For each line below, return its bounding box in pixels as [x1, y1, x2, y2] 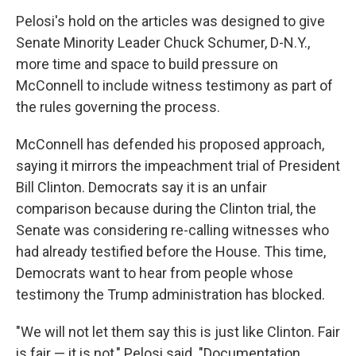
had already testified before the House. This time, [16, 243, 326, 260]
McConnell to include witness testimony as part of [16, 77, 333, 94]
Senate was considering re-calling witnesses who [16, 222, 329, 238]
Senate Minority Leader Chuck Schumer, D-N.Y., [16, 34, 310, 51]
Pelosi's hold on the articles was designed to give [16, 13, 325, 29]
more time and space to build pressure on [16, 56, 278, 72]
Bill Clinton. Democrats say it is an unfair [16, 179, 267, 195]
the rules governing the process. [16, 99, 220, 115]
